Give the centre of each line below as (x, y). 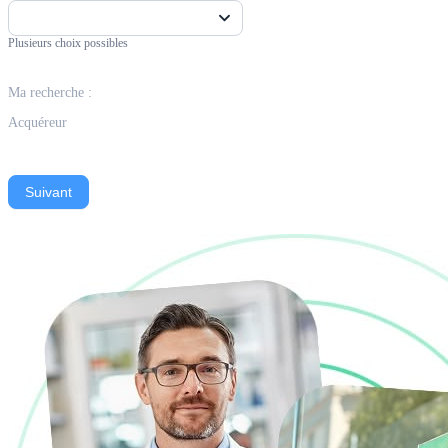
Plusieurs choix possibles (68, 42)
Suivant (48, 191)
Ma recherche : (50, 92)
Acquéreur (37, 122)
